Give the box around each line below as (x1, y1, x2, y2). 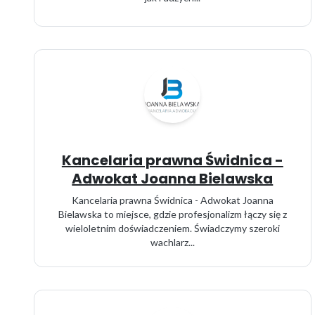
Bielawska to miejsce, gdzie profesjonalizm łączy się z (58, 208, 287, 220)
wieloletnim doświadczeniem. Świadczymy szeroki (65, 222, 280, 234)
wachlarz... (150, 236, 195, 248)
